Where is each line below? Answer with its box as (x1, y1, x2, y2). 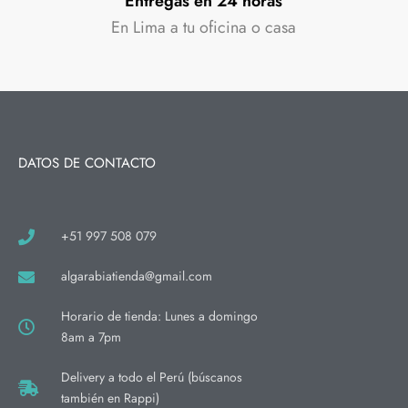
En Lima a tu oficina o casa (111, 15, 297, 39)
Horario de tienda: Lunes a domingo (60, 307, 258, 325)
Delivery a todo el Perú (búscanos (60, 368, 242, 386)
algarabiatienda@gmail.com (60, 267, 212, 285)
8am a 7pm (60, 328, 121, 346)
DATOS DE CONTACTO (18, 153, 157, 173)
